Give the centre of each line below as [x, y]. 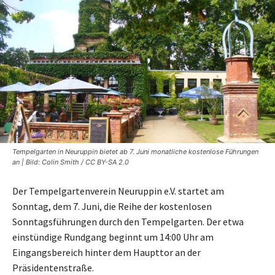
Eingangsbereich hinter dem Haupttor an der [107, 252]
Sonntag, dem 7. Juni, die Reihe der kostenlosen [112, 206]
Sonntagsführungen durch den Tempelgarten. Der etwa [128, 221]
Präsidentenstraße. [53, 267]
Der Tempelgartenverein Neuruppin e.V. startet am [118, 191]
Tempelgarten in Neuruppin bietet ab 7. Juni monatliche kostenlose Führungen [135, 151]
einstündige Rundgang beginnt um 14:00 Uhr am [113, 237]
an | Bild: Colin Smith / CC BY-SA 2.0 [71, 162]
